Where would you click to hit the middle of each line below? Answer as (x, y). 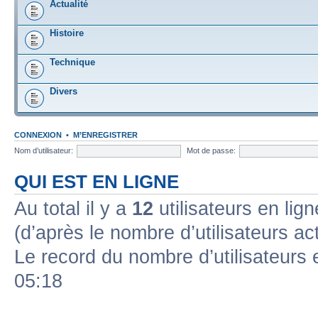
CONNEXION (38, 135)
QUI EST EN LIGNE (97, 182)
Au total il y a (73, 209)
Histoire (67, 33)
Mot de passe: (211, 150)
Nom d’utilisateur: (44, 150)
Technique (72, 62)
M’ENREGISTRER (105, 135)
